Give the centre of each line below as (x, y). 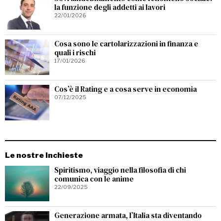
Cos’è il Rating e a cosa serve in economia (126, 89)
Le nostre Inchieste (44, 155)
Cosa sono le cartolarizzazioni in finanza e (126, 44)
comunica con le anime (94, 179)
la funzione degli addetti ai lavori (110, 7)
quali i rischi (75, 53)
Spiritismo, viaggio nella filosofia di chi (120, 170)
